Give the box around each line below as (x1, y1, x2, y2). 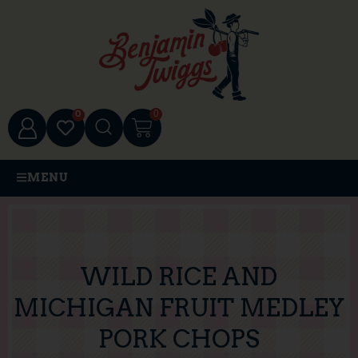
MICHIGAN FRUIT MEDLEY (14, 293, 344, 323)
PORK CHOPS (98, 324, 260, 354)
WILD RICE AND (81, 262, 277, 292)
